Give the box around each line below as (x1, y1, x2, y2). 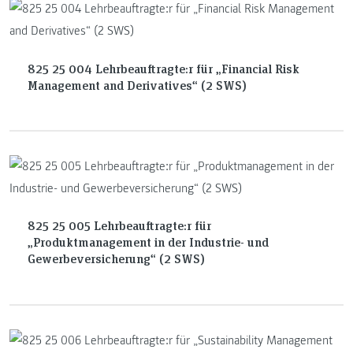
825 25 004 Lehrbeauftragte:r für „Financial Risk (27, 59, 299, 76)
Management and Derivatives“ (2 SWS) (27, 76, 247, 93)
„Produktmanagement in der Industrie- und (27, 233, 269, 251)
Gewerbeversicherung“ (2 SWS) (27, 250, 205, 267)
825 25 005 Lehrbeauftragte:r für (27, 217, 211, 234)
